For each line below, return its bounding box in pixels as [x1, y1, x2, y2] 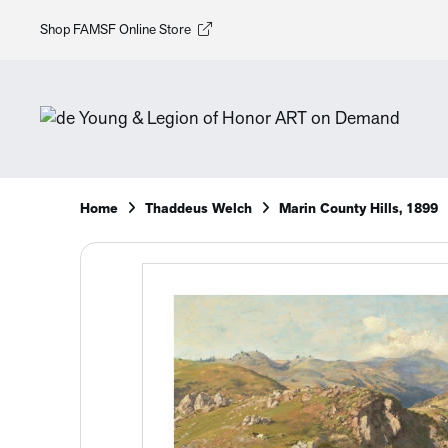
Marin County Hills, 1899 [279, 202, 438, 217]
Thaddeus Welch [145, 202, 252, 217]
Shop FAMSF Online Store [40, 22, 191, 38]
